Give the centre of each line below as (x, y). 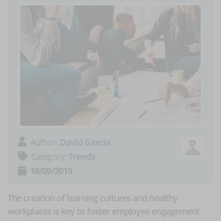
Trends (82, 156)
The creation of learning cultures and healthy (93, 198)
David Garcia (85, 142)
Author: (45, 142)
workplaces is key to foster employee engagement (104, 211)
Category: (50, 156)
